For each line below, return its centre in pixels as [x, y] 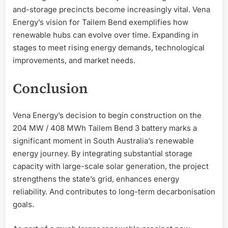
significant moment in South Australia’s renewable [103, 141]
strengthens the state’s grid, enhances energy [96, 179]
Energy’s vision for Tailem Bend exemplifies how [101, 22]
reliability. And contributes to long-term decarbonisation [114, 192]
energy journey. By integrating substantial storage [103, 154]
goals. [23, 205]
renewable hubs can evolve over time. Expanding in [106, 35]
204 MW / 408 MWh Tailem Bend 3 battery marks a [105, 128]
